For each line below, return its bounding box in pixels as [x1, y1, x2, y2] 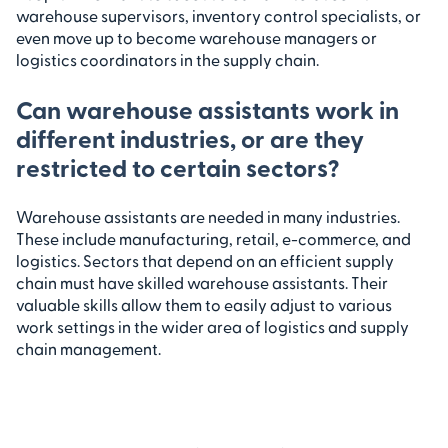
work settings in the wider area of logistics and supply [16, 316, 409, 336]
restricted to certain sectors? [16, 151, 339, 182]
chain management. [16, 338, 161, 358]
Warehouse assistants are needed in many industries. [16, 206, 400, 226]
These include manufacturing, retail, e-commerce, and [16, 228, 411, 248]
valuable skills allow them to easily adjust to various [16, 294, 392, 314]
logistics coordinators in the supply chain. [16, 49, 319, 69]
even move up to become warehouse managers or [16, 27, 377, 47]
